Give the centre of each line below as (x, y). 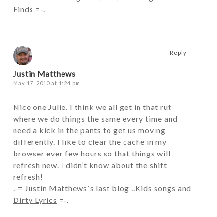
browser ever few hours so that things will (92, 153)
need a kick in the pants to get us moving (89, 130)
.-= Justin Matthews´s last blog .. (74, 188)
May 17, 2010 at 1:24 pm (46, 83)
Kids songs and (163, 188)
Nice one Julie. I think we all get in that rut (92, 107)
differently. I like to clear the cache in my (90, 142)
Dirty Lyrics (35, 200)
